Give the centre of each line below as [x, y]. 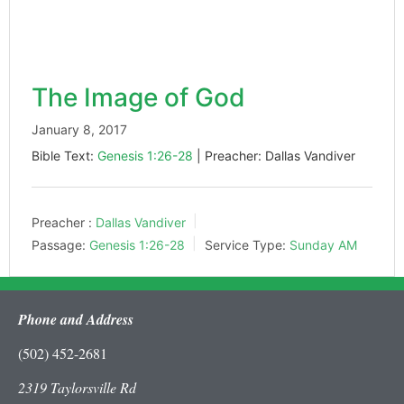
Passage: [59, 244]
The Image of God [138, 98]
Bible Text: [64, 156]
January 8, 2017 [79, 130]
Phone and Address [76, 319]
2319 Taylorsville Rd [77, 388]
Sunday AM [323, 244]
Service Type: [245, 244]
